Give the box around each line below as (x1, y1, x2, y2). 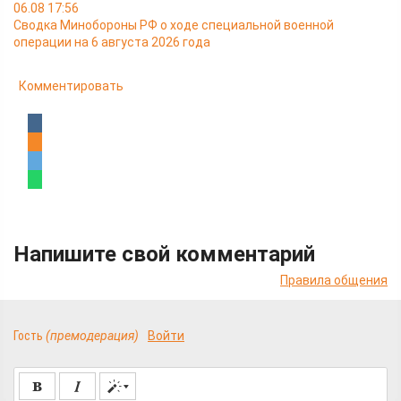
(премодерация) (46, 328, 139, 343)
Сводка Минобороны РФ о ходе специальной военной (13, 18, 334, 32)
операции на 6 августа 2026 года (13, 35, 210, 49)
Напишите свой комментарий (13, 242, 315, 267)
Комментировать (19, 79, 124, 93)
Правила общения (280, 273, 388, 287)
